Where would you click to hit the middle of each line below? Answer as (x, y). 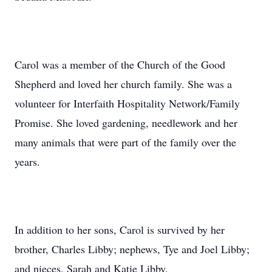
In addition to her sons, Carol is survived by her (120, 229)
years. (27, 161)
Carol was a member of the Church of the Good (120, 64)
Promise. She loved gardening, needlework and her (126, 123)
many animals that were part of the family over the (125, 142)
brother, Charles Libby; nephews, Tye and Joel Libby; (132, 249)
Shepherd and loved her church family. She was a (123, 84)
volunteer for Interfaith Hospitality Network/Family (127, 103)
